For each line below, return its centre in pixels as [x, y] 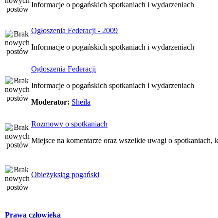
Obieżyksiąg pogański [65, 174]
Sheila [81, 102]
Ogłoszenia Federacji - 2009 [74, 30]
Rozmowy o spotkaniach [69, 124]
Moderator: [50, 102]
